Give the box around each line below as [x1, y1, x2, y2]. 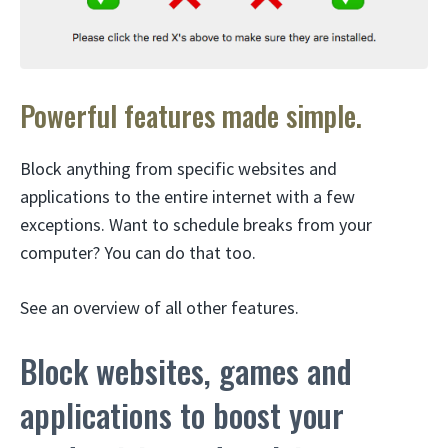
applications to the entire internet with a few [20, 185, 355, 209]
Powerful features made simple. [20, 95, 362, 137]
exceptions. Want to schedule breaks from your [20, 213, 372, 237]
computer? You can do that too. [20, 241, 256, 265]
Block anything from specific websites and [20, 157, 337, 181]
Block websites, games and [20, 347, 352, 395]
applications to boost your [20, 391, 344, 439]
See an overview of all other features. [20, 296, 299, 320]
